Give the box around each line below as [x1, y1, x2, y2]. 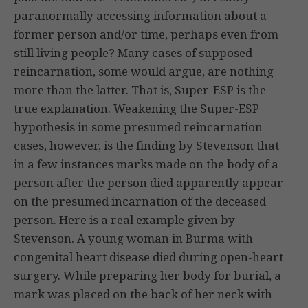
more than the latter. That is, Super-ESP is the [14, 82, 266, 98]
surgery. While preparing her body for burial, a [14, 267, 281, 284]
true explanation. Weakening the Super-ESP [14, 100, 259, 117]
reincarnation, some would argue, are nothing [14, 63, 274, 80]
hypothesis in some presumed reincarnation [14, 119, 263, 135]
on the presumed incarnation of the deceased [14, 193, 266, 210]
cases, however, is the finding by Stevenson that [14, 137, 279, 154]
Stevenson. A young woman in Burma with [14, 230, 253, 247]
